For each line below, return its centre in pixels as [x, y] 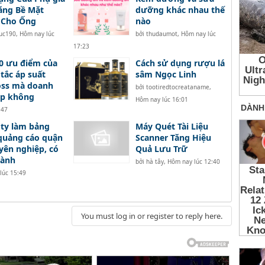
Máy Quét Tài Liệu [172, 127]
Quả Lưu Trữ [161, 149]
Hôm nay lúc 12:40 [193, 162]
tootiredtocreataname [177, 87]
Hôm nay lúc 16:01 [161, 100]
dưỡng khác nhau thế [180, 10]
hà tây [155, 162]
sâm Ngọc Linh [166, 75]
